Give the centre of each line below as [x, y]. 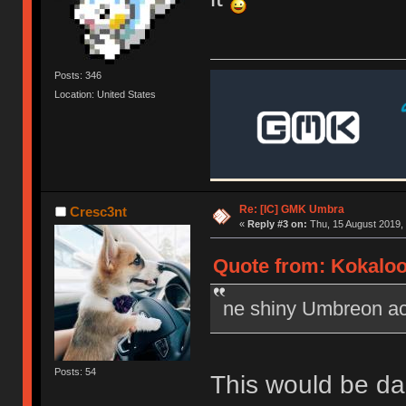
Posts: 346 [78, 75]
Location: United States [106, 95]
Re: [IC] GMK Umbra [291, 209]
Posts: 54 [76, 371]
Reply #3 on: [277, 223]
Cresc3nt [98, 211]
